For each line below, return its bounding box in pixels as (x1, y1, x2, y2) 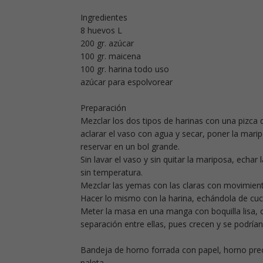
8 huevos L (80, 25, 122, 36)
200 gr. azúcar (80, 38, 134, 49)
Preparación (80, 102, 126, 113)
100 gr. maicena (80, 50, 141, 62)
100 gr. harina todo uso (80, 63, 169, 75)
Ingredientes (80, 12, 127, 23)
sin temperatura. (80, 167, 143, 178)
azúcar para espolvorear (80, 76, 173, 87)
